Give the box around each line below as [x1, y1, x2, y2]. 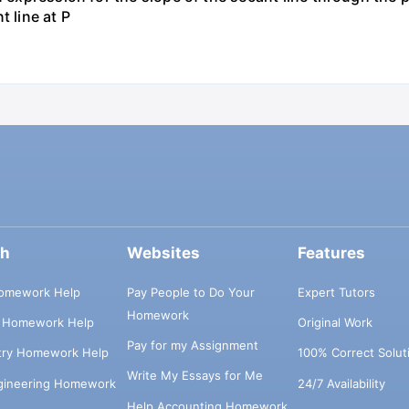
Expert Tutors [297, 284, 375, 299]
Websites [126, 244, 200, 263]
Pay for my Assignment [126, 338, 258, 353]
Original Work [297, 315, 372, 330]
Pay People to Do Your [126, 284, 255, 299]
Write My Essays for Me [126, 368, 263, 383]
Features [297, 244, 365, 263]
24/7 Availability [297, 375, 385, 391]
